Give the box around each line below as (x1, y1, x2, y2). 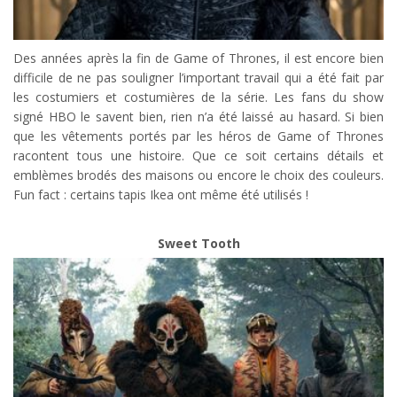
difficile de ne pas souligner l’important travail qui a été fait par (13, 68, 384, 86)
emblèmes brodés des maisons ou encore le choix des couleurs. (13, 166, 384, 183)
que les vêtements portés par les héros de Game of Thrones (13, 127, 384, 144)
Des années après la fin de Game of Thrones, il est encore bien (13, 49, 384, 66)
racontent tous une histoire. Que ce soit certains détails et (13, 146, 384, 164)
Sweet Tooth (157, 234, 240, 252)
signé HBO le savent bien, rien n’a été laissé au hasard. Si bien (13, 107, 384, 125)
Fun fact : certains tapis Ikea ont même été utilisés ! (13, 185, 308, 203)
